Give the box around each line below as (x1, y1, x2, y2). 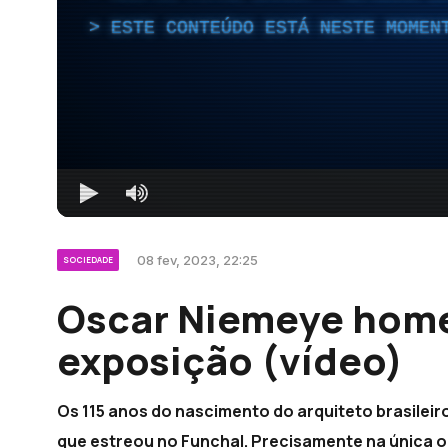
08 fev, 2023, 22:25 (137, 251, 258, 268)
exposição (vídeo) (57, 333, 403, 386)
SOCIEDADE (63, 253, 113, 265)
